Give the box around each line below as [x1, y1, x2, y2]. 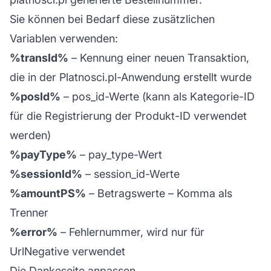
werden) [10, 128, 51, 142]
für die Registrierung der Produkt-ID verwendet [10, 109, 247, 122]
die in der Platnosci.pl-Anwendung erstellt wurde [10, 70, 252, 83]
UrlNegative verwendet [10, 244, 125, 258]
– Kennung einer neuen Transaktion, [68, 51, 249, 64]
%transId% [10, 51, 68, 64]
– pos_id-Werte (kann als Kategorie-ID [60, 90, 255, 103]
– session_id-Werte [82, 167, 180, 180]
